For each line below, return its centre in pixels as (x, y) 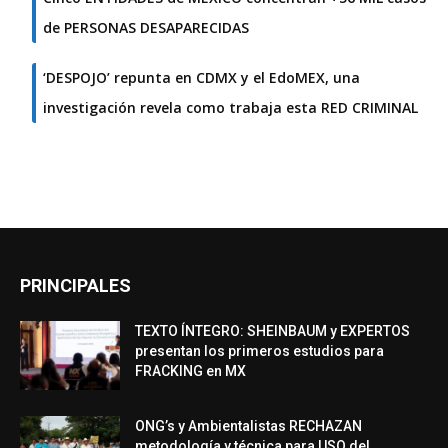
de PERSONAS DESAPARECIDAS (146, 28)
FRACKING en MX (190, 371)
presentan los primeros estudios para (259, 351)
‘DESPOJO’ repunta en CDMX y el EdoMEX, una (201, 78)
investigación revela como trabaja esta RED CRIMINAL (230, 108)
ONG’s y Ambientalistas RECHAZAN (248, 426)
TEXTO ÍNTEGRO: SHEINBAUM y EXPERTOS (272, 331)
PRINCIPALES (75, 286)
